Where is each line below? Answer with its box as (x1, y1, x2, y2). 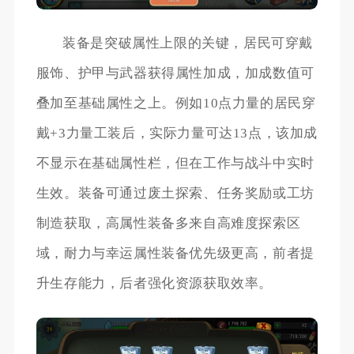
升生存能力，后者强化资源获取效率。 (36, 276, 273, 292)
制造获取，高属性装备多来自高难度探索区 (36, 216, 301, 232)
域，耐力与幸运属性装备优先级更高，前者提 (36, 246, 314, 262)
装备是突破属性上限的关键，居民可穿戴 (62, 36, 314, 51)
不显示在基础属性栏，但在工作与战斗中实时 (36, 156, 314, 171)
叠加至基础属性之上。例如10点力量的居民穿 (36, 96, 316, 111)
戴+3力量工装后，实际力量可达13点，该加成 (36, 126, 318, 141)
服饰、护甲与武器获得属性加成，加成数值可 (36, 66, 314, 81)
